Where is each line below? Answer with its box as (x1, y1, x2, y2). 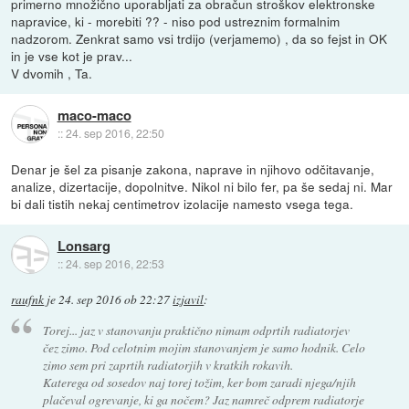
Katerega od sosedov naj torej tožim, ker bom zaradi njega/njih (42, 372, 356, 391)
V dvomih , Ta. (11, 64, 93, 83)
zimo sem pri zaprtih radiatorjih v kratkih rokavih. (42, 355, 293, 373)
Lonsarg (57, 235, 110, 256)
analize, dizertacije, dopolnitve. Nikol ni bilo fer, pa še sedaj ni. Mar (11, 177, 393, 196)
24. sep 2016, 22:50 (65, 124, 164, 141)
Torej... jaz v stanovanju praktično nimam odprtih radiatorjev (42, 320, 350, 339)
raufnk (11, 291, 45, 309)
